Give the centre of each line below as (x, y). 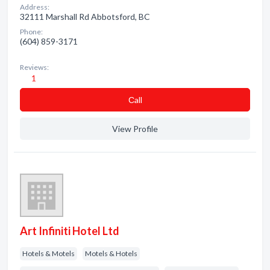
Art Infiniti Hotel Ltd (70, 231)
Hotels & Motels (49, 253)
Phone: (31, 32)
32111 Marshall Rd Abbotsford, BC (85, 17)
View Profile (135, 129)
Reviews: (34, 67)
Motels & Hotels (111, 253)
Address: (35, 7)
